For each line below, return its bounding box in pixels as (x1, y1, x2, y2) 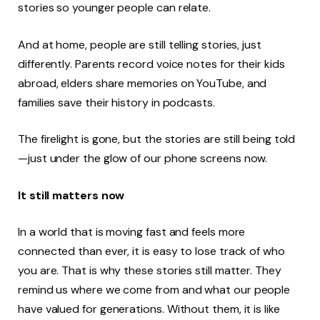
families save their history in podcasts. (18, 94, 218, 110)
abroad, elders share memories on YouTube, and (18, 75, 267, 91)
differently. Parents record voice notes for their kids (18, 56, 285, 71)
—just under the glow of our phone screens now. (18, 151, 268, 166)
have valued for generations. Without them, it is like (18, 301, 280, 317)
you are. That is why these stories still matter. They (18, 263, 281, 279)
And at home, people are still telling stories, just (18, 36, 261, 52)
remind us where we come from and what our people (18, 282, 291, 298)
